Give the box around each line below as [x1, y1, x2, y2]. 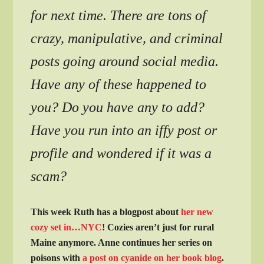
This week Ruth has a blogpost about [31, 207, 181, 217]
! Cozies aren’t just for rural [102, 222, 214, 233]
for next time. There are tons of [31, 8, 207, 24]
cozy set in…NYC [31, 222, 103, 233]
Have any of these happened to [31, 77, 207, 93]
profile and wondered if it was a [31, 146, 212, 161]
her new [181, 207, 214, 217]
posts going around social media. [31, 54, 219, 70]
